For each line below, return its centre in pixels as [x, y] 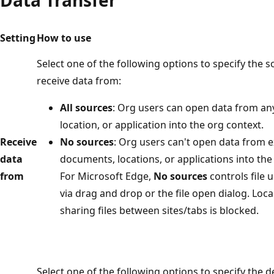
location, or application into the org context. [162, 124]
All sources [86, 107]
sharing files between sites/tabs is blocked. [159, 210]
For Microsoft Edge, [107, 176]
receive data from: [79, 80]
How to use [64, 38]
